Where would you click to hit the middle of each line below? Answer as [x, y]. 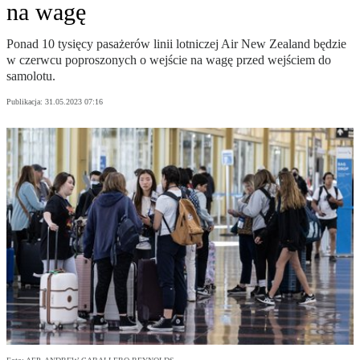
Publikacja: [26, 102]
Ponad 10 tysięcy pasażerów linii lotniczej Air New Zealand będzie [176, 44]
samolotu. [31, 76]
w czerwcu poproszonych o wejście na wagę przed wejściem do [169, 60]
